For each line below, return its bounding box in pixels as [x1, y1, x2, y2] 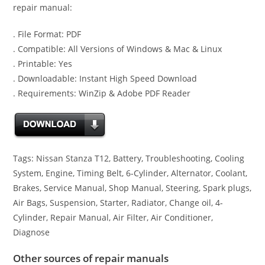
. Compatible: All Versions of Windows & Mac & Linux [13, 43, 222, 55]
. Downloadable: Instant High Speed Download [13, 73, 198, 85]
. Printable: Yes [13, 58, 73, 70]
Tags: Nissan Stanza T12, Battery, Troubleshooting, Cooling [13, 153, 245, 164]
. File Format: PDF [13, 28, 82, 40]
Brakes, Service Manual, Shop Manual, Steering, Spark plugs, [13, 182, 252, 194]
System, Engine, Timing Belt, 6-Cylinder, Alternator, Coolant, [13, 167, 248, 179]
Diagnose [13, 227, 50, 238]
